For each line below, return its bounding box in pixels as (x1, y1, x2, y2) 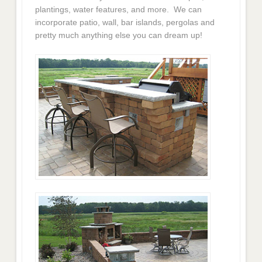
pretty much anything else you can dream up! (35, 30, 203, 40)
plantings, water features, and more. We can (35, 4, 202, 14)
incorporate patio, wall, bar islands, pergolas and (35, 17, 215, 27)
